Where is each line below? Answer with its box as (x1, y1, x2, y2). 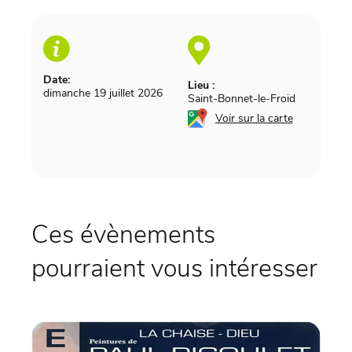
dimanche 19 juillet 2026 (42, 86, 163, 101)
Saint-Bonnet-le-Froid (187, 91, 295, 107)
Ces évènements (31, 218, 215, 252)
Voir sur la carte (214, 111, 293, 126)
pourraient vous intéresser (31, 251, 317, 286)
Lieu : (187, 78, 214, 93)
